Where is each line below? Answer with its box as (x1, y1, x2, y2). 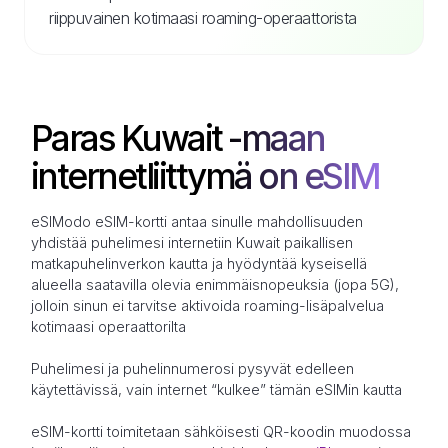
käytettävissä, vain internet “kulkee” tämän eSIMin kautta (30, 380, 402, 398)
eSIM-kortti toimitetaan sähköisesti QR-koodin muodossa (30, 422, 411, 440)
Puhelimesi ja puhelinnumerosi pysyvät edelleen (30, 359, 354, 377)
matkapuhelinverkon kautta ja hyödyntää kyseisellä (30, 254, 367, 272)
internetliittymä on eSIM (30, 154, 380, 197)
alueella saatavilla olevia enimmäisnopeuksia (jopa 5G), (30, 275, 399, 293)
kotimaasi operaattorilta (30, 317, 186, 335)
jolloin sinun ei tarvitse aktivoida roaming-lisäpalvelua (30, 296, 384, 314)
